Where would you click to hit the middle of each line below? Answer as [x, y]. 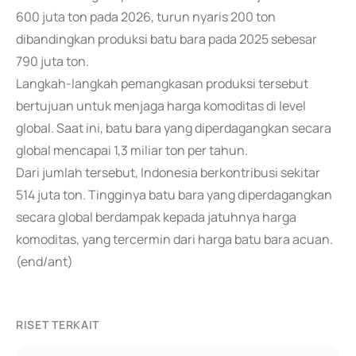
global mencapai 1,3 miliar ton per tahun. [132, 150]
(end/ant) [44, 261]
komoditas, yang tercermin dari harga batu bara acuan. [174, 239]
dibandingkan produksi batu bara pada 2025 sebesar [166, 39]
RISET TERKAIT [58, 325]
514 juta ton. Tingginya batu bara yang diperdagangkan [174, 195]
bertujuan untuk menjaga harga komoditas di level [161, 106]
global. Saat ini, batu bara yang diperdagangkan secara [174, 128]
